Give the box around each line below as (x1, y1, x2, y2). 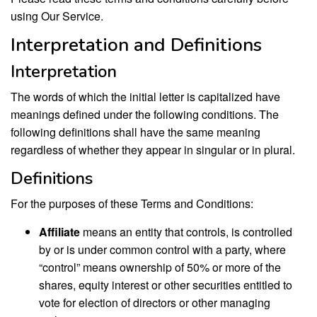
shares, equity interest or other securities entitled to (39, 277, 292, 293)
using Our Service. (11, 8, 103, 24)
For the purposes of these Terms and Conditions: (11, 195, 253, 212)
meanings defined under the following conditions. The (11, 106, 279, 122)
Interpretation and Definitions (11, 33, 262, 57)
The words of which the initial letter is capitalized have (11, 88, 280, 105)
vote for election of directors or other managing (39, 294, 270, 311)
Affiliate (39, 224, 80, 240)
